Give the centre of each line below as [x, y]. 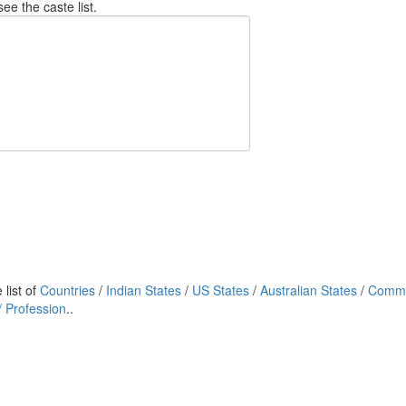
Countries [68, 290]
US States [222, 290]
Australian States [309, 290]
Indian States [144, 290]
